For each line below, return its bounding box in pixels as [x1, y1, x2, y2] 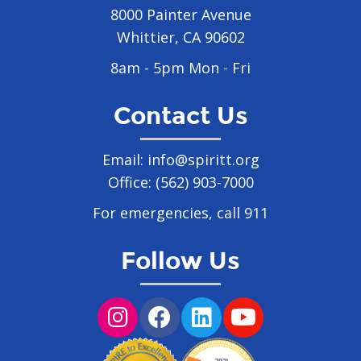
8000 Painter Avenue [110, 4, 251, 24]
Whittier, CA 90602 [116, 27, 245, 47]
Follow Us [121, 246, 240, 276]
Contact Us [113, 101, 248, 131]
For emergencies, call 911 [93, 202, 268, 222]
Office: [107, 172, 156, 192]
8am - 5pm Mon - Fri [110, 57, 251, 77]
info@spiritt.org [147, 149, 259, 169]
